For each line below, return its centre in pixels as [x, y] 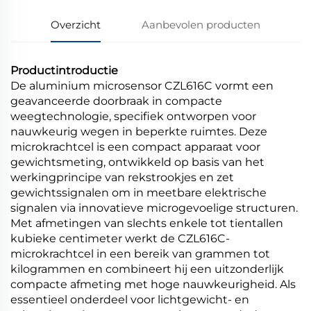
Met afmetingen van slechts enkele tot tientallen [147, 223]
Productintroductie [64, 70]
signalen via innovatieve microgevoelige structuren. [154, 208]
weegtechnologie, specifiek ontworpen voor [133, 116]
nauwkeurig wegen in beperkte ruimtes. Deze [139, 131]
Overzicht [76, 24]
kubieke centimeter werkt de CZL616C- [120, 238]
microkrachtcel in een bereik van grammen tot [140, 253]
